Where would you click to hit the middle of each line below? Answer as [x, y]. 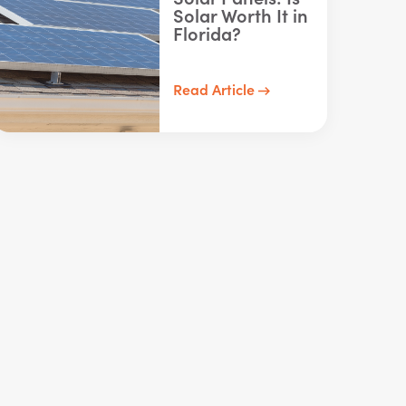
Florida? [207, 33]
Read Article [215, 89]
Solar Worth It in [240, 14]
